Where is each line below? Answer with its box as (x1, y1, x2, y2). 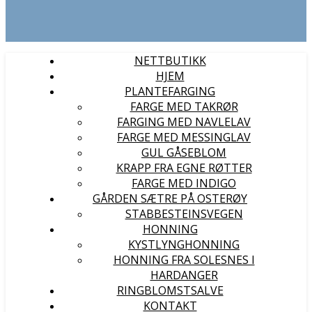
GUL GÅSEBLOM (141, 145, 226, 160)
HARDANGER (150, 267, 218, 283)
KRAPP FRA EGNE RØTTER (116, 160, 252, 175)
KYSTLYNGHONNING (128, 237, 240, 252)
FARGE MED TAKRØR (130, 99, 238, 114)
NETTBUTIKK (134, 53, 206, 68)
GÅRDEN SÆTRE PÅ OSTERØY (93, 191, 247, 206)
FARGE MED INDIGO (132, 175, 236, 191)
